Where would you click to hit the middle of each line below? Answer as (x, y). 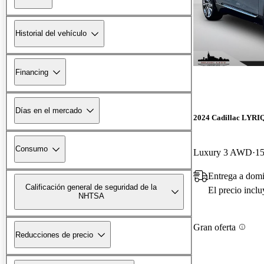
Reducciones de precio (54, 235)
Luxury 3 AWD (223, 153)
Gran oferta (214, 227)
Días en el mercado (49, 110)
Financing (32, 72)
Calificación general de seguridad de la (91, 187)
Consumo (32, 149)
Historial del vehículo (51, 34)
